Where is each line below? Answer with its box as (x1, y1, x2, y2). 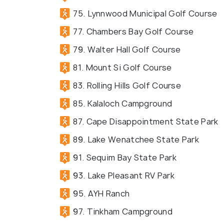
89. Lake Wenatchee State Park (71, 133, 199, 145)
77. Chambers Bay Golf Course (71, 25, 194, 37)
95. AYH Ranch (71, 187, 130, 199)
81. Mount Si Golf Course (71, 61, 172, 73)
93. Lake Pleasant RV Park (71, 169, 174, 181)
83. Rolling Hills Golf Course (71, 79, 181, 91)
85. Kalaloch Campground (71, 97, 172, 109)
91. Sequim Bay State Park (71, 151, 176, 163)
